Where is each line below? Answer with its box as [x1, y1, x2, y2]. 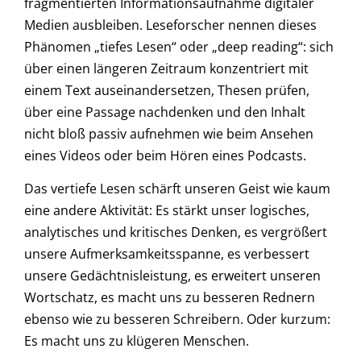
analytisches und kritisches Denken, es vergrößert [24, 223, 327, 242]
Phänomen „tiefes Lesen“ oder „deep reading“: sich [24, 37, 334, 56]
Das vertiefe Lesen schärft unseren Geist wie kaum [24, 180, 330, 198]
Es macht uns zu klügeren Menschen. [24, 332, 249, 351]
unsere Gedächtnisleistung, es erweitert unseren [24, 267, 321, 285]
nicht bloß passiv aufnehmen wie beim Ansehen [24, 124, 313, 143]
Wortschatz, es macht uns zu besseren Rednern [24, 288, 315, 307]
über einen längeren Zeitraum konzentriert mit [24, 59, 309, 77]
